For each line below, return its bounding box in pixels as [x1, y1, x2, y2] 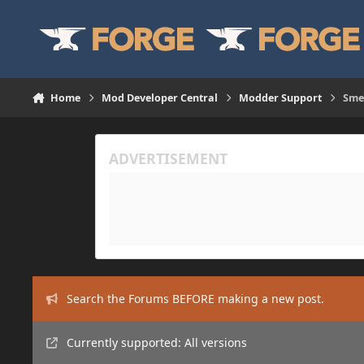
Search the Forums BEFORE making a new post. [66, 290, 324, 306]
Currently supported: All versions [66, 335, 247, 351]
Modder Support [239, 90, 323, 105]
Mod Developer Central [102, 90, 219, 105]
